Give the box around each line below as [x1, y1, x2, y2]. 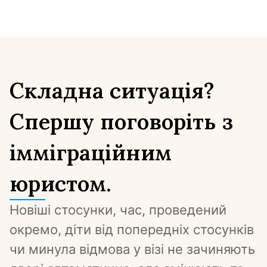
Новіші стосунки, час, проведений [10, 202, 226, 218]
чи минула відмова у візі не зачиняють [10, 241, 255, 257]
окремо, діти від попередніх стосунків [10, 222, 254, 237]
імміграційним [10, 138, 172, 166]
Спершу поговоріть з [10, 107, 233, 135]
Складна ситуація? [10, 76, 215, 104]
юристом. [10, 169, 111, 197]
